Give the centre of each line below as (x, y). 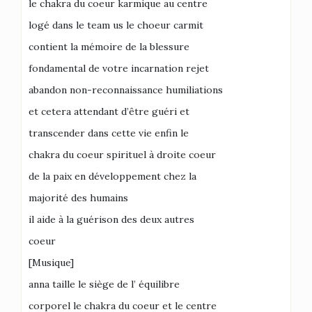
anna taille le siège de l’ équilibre (104, 284)
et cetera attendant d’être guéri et (109, 111)
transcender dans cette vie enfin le (109, 133)
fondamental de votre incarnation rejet (119, 68)
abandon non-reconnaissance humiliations (126, 90)
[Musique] (51, 263)
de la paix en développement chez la (112, 176)
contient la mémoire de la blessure (109, 47)
